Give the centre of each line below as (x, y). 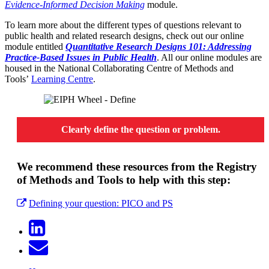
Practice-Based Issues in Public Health (81, 58)
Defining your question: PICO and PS (101, 204)
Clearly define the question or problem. (141, 130)
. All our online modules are (209, 58)
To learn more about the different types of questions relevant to (123, 25)
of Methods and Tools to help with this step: (124, 180)
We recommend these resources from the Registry (137, 167)
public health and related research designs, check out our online (124, 36)
